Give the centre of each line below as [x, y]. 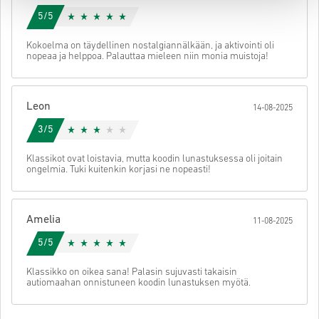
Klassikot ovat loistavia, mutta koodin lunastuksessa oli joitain [155, 159]
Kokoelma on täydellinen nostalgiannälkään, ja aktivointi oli [150, 46]
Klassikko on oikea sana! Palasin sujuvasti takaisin [132, 272]
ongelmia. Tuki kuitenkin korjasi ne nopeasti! [119, 169]
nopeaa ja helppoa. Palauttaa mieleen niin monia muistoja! [147, 56]
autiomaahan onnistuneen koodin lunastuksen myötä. [138, 283]
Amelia [43, 220]
